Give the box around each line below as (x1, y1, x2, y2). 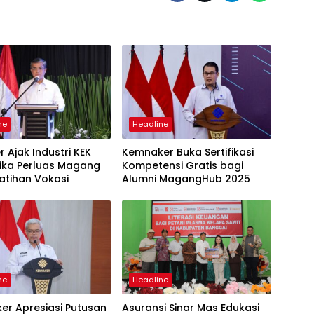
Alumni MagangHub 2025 (121, 172, 250, 186)
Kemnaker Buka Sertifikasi (121, 145, 254, 160)
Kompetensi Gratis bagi (121, 158, 243, 173)
